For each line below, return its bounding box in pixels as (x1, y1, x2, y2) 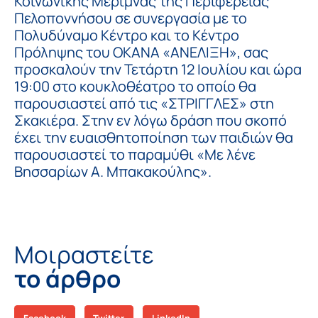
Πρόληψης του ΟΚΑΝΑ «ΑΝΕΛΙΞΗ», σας (14, 42, 268, 62)
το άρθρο (14, 262, 121, 295)
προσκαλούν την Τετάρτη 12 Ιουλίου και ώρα (14, 59, 302, 79)
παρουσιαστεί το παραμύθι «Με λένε (14, 144, 256, 164)
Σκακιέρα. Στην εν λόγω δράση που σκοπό (14, 110, 287, 130)
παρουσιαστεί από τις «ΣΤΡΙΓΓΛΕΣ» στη (14, 93, 274, 113)
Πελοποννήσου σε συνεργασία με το (14, 8, 247, 28)
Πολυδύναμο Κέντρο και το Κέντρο (14, 25, 239, 45)
